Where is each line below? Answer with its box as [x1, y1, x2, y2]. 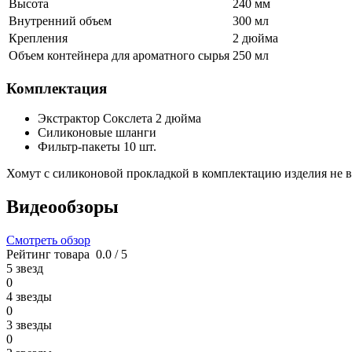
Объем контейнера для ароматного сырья [9, 49, 229, 62]
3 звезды [6, 318, 52, 332]
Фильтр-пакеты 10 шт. [38, 140, 156, 154]
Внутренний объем [9, 14, 112, 27]
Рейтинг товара [6, 247, 90, 262]
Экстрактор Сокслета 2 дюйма [38, 112, 201, 126]
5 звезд [6, 262, 43, 276]
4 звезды [6, 290, 52, 304]
